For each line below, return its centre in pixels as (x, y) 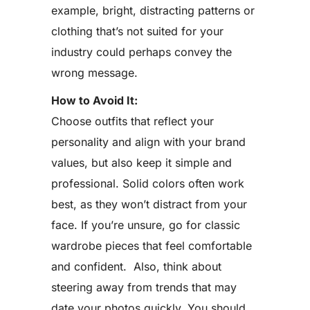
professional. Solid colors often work (148, 183)
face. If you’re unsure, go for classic (146, 225)
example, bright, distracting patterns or (153, 10)
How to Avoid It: (94, 100)
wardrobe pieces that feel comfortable (152, 246)
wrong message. (94, 73)
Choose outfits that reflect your (133, 121)
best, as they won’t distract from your (149, 204)
